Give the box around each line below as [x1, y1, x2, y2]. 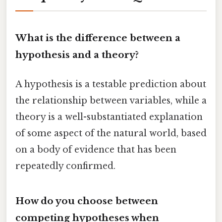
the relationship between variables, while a [15, 95, 207, 107]
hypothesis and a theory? [15, 49, 139, 60]
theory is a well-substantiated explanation [15, 111, 203, 123]
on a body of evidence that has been [15, 144, 176, 156]
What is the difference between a [15, 32, 180, 44]
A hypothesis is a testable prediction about [15, 79, 206, 90]
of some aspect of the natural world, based [15, 128, 207, 139]
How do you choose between [15, 195, 158, 207]
